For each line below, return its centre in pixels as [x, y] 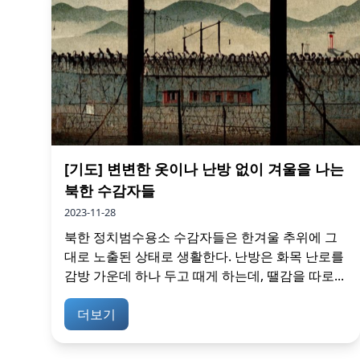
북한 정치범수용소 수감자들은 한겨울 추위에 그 [201, 237]
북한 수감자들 [110, 190]
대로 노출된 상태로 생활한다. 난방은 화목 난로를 [204, 256]
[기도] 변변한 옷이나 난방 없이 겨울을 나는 [204, 169]
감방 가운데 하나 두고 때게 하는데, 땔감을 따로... [204, 276]
